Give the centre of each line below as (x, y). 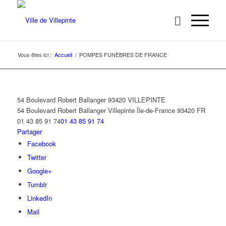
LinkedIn (39, 198)
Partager (29, 131)
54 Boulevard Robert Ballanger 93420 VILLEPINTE (91, 100)
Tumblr (37, 184)
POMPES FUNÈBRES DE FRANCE (123, 54)
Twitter (37, 157)
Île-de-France (156, 110)
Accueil (63, 54)
